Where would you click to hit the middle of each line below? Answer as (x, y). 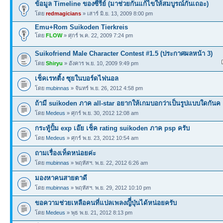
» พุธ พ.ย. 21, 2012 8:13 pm (99, 213)
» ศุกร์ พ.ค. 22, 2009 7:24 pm (98, 35)
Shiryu (54, 63)
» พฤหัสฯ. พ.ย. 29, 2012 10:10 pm (110, 188)
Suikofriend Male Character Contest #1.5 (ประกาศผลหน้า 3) (124, 54)
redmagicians (63, 13)
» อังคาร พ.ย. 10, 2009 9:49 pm (101, 63)
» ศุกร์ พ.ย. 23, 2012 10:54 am (102, 138)
